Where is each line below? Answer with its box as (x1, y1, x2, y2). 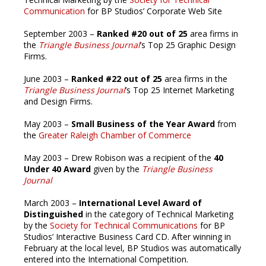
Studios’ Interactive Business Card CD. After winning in (24, 231, 231, 242)
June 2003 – (24, 73, 71, 84)
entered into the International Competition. (24, 254, 188, 265)
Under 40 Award (24, 163, 91, 175)
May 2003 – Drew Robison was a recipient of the (24, 152, 211, 163)
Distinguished (24, 208, 83, 220)
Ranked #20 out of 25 (97, 28, 188, 39)
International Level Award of (79, 197, 202, 208)
